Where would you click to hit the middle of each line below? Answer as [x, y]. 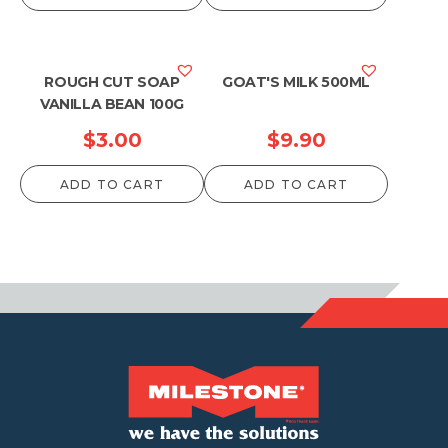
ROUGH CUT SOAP [112, 82]
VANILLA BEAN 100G [112, 104]
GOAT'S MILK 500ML [296, 82]
